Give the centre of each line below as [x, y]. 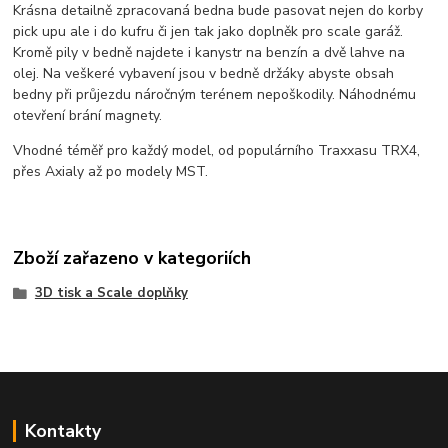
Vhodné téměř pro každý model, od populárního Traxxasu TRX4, [217, 150]
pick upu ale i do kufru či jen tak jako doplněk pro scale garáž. [208, 31]
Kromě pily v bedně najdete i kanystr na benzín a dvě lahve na [209, 52]
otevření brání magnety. [88, 115]
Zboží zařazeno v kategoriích [132, 258]
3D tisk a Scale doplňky [111, 293]
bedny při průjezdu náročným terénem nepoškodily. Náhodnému [215, 94]
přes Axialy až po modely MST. [111, 171]
